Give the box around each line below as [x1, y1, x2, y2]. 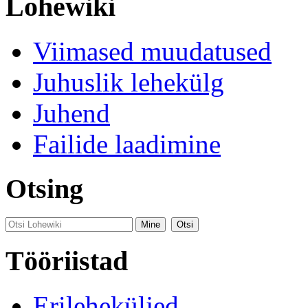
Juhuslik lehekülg [33, 67, 224, 97]
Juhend [33, 98, 110, 128]
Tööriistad [5, 245, 128, 277]
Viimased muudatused [33, 36, 272, 66]
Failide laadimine [33, 129, 221, 159]
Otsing [5, 173, 83, 204]
